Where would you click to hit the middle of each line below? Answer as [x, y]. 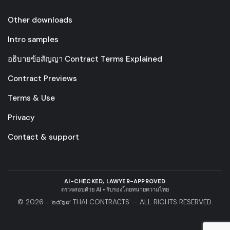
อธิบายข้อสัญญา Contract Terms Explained [85, 59]
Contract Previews [42, 79]
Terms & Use [31, 98]
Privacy [21, 118]
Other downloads [40, 20]
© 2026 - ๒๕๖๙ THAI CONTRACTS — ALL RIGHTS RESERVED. [115, 202]
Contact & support [43, 137]
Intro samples [33, 40]
